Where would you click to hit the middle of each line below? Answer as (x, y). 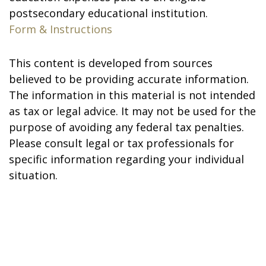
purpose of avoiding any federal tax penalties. (126, 127)
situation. (33, 175)
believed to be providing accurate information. (129, 79)
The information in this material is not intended (132, 95)
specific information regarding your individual (126, 159)
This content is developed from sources (111, 63)
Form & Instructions (61, 29)
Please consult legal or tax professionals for (121, 143)
